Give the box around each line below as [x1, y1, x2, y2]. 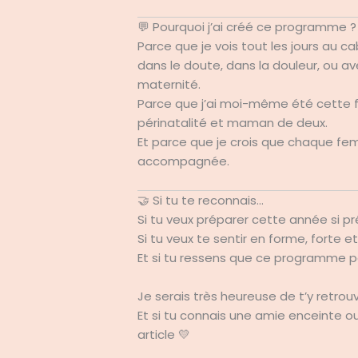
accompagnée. [137, 152, 230, 169]
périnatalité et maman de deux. [137, 113, 328, 131]
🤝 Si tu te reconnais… [137, 191, 265, 209]
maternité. [137, 75, 201, 93]
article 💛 [137, 325, 191, 343]
